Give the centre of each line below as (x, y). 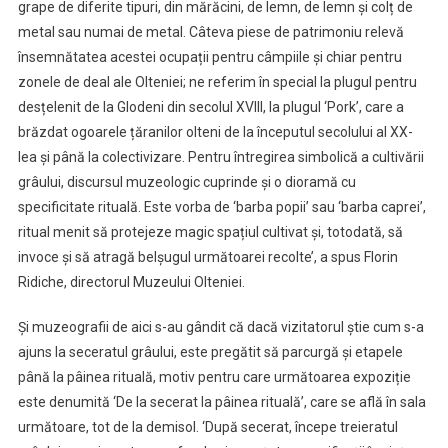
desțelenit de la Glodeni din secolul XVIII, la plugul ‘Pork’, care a (210, 106)
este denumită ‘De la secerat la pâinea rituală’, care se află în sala (221, 401)
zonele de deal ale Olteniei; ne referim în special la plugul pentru (217, 81)
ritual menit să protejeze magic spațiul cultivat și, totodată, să (210, 231)
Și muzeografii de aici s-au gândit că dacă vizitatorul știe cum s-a (220, 326)
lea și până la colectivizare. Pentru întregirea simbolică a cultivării (220, 156)
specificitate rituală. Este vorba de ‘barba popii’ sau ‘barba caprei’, (221, 206)
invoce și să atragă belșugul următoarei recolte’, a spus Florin (207, 256)
